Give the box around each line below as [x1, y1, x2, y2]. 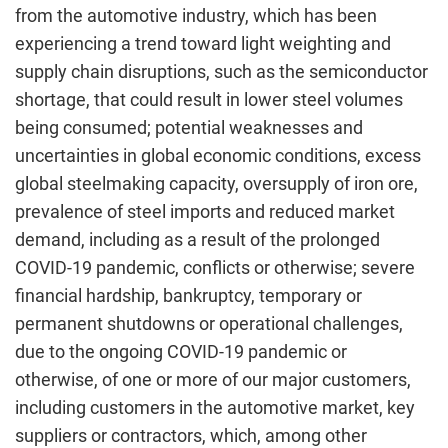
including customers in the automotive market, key [15, 397, 415, 418]
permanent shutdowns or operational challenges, [15, 313, 403, 334]
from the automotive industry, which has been [15, 5, 377, 26]
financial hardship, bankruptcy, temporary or [15, 285, 362, 306]
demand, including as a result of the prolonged [15, 229, 380, 250]
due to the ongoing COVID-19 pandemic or [15, 341, 347, 362]
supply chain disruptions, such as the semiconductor [15, 61, 428, 82]
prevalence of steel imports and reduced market [15, 201, 395, 222]
